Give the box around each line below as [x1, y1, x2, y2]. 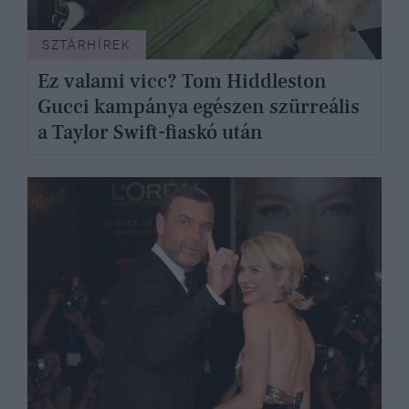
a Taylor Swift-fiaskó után [37, 120, 263, 146]
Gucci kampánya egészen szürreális [37, 94, 360, 121]
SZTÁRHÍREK [42, 37, 131, 52]
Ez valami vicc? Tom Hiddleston [37, 68, 327, 95]
